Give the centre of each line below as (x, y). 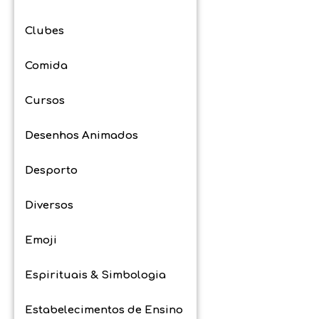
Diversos (49, 205)
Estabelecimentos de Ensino (104, 310)
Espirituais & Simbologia (95, 275)
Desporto (51, 170)
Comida (46, 66)
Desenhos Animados (82, 135)
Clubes (45, 31)
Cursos (45, 100)
